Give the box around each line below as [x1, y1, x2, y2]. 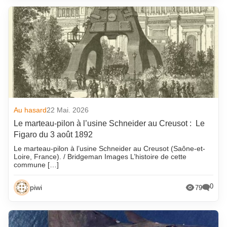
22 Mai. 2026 [47, 106, 89, 115]
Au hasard [14, 106, 47, 115]
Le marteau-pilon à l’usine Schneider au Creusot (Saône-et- [14, 144, 206, 153]
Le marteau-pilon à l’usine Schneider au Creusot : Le [14, 119, 205, 128]
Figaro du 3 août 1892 [14, 130, 93, 139]
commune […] [14, 161, 59, 169]
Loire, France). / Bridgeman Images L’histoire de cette [14, 153, 187, 161]
